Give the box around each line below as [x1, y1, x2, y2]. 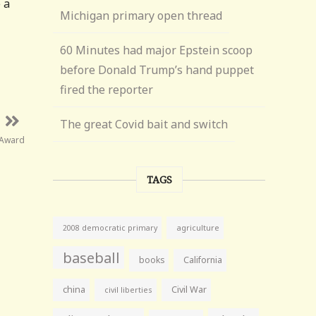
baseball [63, 248, 121, 267]
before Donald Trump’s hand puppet [60, 62, 255, 78]
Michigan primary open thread [60, 8, 223, 23]
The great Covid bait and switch [60, 116, 229, 132]
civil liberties [104, 284, 153, 295]
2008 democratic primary [63, 223, 158, 233]
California [183, 254, 223, 266]
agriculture [176, 222, 220, 233]
